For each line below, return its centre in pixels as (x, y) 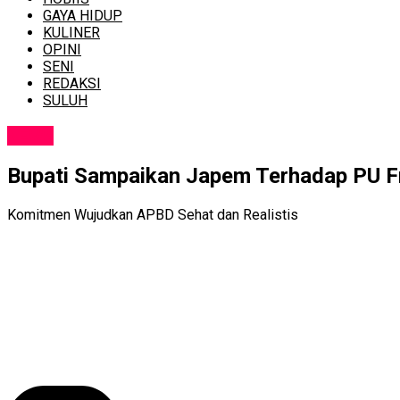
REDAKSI (72, 84)
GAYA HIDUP (83, 16)
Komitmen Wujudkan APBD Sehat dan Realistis (153, 214)
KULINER (71, 33)
